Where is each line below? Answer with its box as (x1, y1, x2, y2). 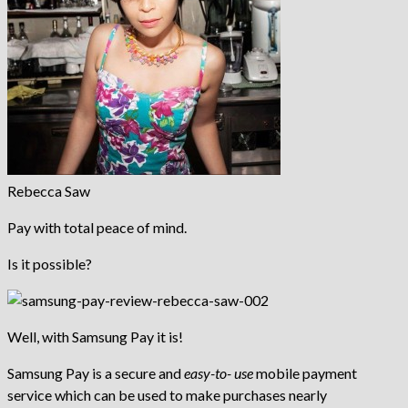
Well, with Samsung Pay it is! (7, 327, 183, 345)
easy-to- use (181, 363, 253, 382)
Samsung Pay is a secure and (7, 363, 181, 382)
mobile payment (253, 363, 357, 382)
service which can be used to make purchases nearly (7, 385, 327, 403)
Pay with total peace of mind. (7, 218, 187, 236)
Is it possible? (7, 254, 92, 272)
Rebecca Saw (7, 181, 90, 199)
